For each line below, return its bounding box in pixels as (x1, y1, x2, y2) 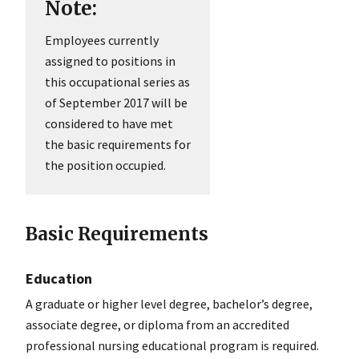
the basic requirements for (45, 136, 191, 153)
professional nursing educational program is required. (26, 337, 321, 354)
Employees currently (45, 32, 159, 49)
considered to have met (45, 115, 173, 132)
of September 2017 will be (45, 95, 188, 111)
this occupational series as (45, 74, 190, 91)
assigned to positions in (45, 53, 175, 70)
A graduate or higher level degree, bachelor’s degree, (26, 296, 313, 313)
